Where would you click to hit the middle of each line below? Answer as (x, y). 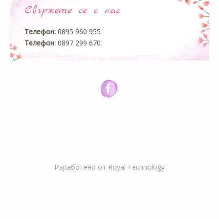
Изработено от (81, 167)
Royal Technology (136, 167)
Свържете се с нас (73, 11)
